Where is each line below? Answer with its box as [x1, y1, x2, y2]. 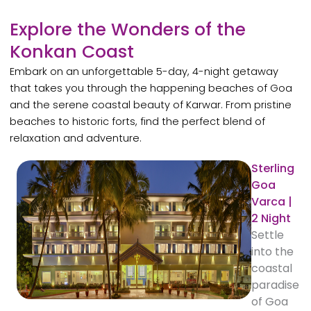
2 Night [251, 210, 291, 227]
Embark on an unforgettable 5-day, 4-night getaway [10, 65, 279, 79]
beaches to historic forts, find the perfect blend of [10, 115, 266, 129]
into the [251, 244, 294, 260]
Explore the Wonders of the [10, 17, 246, 42]
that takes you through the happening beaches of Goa [10, 81, 293, 96]
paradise [251, 277, 299, 294]
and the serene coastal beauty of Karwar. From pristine [10, 98, 292, 112]
